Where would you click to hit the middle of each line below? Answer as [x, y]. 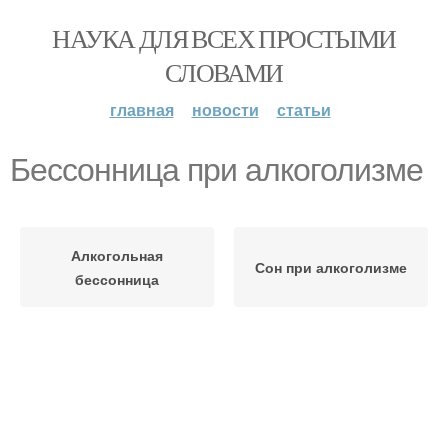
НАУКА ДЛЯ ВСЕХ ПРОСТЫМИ [224, 38]
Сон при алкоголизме [331, 267]
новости [225, 109]
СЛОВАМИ [224, 72]
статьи [303, 109]
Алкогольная [117, 255]
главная [141, 109]
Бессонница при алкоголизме [216, 170]
